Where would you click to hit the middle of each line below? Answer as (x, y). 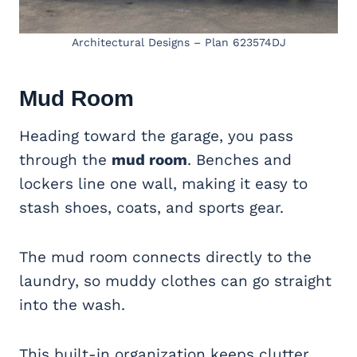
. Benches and (239, 159)
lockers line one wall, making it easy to (163, 183)
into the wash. (72, 304)
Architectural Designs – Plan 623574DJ (178, 42)
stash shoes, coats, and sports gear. (151, 207)
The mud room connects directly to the (165, 257)
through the (65, 159)
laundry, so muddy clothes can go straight (175, 280)
